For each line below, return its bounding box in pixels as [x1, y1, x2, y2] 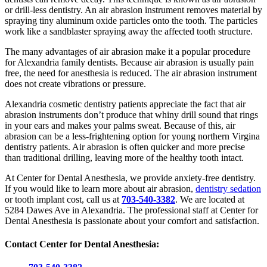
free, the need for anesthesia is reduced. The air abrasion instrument [5, 67, 257, 78]
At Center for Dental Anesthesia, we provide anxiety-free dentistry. [5, 172, 256, 183]
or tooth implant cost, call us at [5, 194, 122, 204]
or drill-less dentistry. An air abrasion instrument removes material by [5, 4, 262, 15]
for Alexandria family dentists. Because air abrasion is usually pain [5, 57, 254, 67]
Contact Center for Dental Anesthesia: [5, 239, 159, 250]
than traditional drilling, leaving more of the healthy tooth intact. [5, 152, 244, 163]
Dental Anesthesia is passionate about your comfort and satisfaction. [5, 215, 259, 226]
